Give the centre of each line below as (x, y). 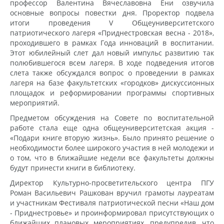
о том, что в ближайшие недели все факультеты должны (112, 157)
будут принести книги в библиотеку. (73, 167)
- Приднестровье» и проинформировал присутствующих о (112, 212)
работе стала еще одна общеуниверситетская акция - (112, 127)
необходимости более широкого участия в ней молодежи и (112, 147)
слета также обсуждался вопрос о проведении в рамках (112, 72)
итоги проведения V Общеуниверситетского (112, 22)
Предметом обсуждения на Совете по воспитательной (112, 117)
